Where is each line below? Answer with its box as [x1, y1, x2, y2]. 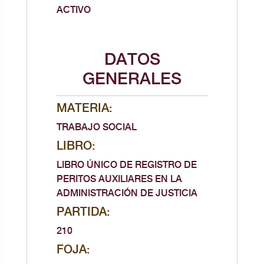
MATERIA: [56, 103, 113, 115]
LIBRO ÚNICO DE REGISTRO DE [56, 160, 197, 170]
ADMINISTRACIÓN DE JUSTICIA [56, 189, 197, 199]
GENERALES [82, 71, 181, 88]
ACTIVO [56, 5, 91, 15]
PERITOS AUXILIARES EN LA [56, 174, 182, 184]
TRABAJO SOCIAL [56, 123, 137, 133]
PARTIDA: [56, 206, 110, 219]
